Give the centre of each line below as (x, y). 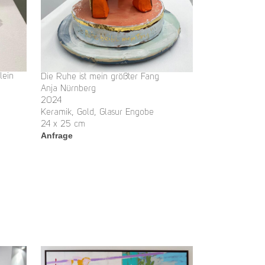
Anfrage (57, 136)
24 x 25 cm (63, 125)
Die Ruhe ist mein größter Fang (100, 77)
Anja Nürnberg (68, 89)
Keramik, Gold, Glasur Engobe (97, 113)
